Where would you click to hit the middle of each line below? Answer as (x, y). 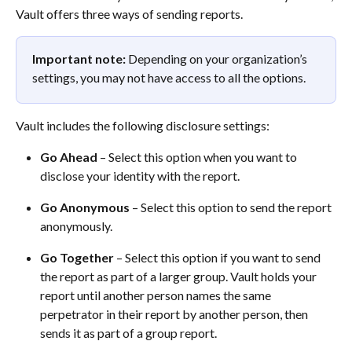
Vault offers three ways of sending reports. (130, 14)
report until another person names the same (157, 295)
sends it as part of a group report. (131, 333)
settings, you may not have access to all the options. (169, 77)
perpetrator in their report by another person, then (175, 314)
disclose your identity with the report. (142, 176)
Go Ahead (69, 157)
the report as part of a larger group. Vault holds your (180, 277)
